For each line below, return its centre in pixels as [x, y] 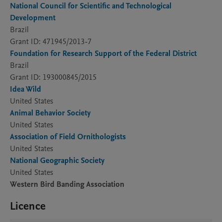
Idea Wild [26, 89]
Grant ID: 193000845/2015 [53, 77]
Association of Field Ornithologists [68, 137]
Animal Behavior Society [50, 113]
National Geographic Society [57, 161]
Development [33, 18]
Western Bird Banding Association [67, 184]
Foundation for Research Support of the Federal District [103, 54]
